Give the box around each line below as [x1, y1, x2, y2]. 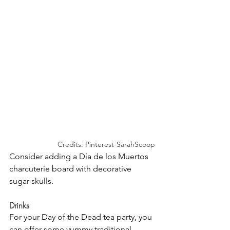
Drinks [9, 200, 29, 212]
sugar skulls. [9, 176, 53, 186]
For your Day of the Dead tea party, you [9, 212, 154, 222]
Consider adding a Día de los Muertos [9, 151, 150, 162]
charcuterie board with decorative [9, 164, 133, 174]
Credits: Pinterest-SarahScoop [57, 140, 155, 149]
